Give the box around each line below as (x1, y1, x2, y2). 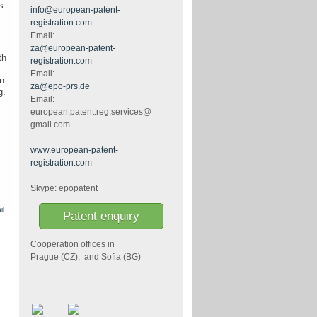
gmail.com (30, 120, 70, 129)
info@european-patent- (30, 5, 120, 14)
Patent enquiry (63, 209, 139, 223)
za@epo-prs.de (30, 81, 90, 91)
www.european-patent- (30, 145, 118, 154)
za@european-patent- (30, 43, 115, 52)
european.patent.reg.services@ (30, 107, 151, 116)
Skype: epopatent (30, 183, 98, 192)
